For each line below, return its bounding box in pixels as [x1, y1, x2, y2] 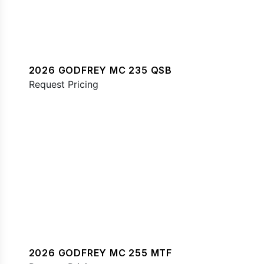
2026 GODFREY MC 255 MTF [28, 247, 172, 259]
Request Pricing [28, 78, 98, 90]
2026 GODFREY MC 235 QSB [28, 64, 172, 76]
